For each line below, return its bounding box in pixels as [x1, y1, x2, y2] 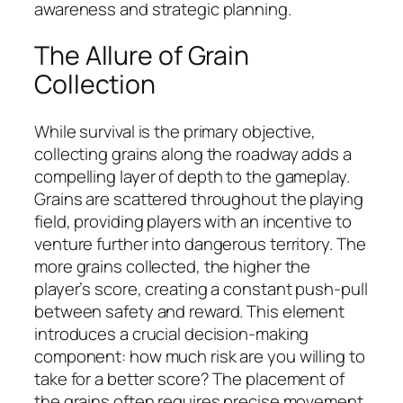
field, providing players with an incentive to [34, 209, 352, 233]
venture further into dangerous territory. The [34, 231, 366, 255]
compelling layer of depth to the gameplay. [34, 164, 350, 188]
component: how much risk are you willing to [34, 344, 365, 368]
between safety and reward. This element [34, 299, 345, 323]
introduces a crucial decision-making [34, 321, 309, 345]
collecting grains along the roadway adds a [34, 141, 352, 166]
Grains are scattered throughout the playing [34, 186, 363, 210]
